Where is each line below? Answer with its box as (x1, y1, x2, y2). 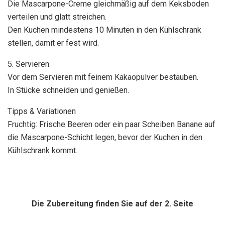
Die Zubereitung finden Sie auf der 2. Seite (32, 198, 193, 208)
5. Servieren (8, 59, 49, 69)
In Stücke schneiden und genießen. (8, 85, 129, 95)
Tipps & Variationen (8, 106, 76, 116)
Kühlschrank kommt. (8, 145, 77, 155)
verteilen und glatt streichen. (8, 12, 106, 22)
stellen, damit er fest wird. (8, 38, 99, 48)
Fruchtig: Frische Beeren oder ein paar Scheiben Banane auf (8, 119, 215, 129)
